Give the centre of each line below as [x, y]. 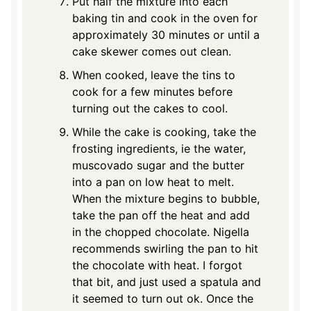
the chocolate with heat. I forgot [157, 265]
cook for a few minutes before [152, 91]
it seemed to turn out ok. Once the [163, 298]
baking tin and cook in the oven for [165, 18]
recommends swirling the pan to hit [165, 248]
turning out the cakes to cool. [150, 108]
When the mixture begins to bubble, [166, 198]
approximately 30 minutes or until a [166, 34]
